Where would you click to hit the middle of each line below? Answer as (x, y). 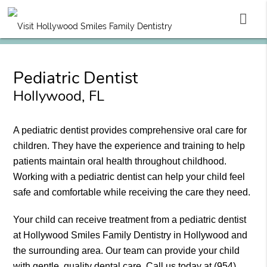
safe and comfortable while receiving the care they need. (132, 193)
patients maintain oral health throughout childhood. (120, 162)
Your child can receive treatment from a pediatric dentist (130, 220)
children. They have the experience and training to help (129, 146)
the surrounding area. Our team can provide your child (127, 251)
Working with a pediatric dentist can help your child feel (129, 177)
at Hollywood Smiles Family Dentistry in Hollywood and (131, 235)
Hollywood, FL (59, 96)
